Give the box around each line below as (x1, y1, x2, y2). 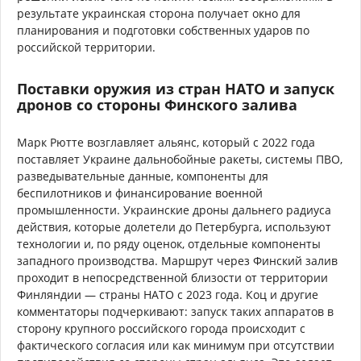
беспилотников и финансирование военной (17, 185, 263, 201)
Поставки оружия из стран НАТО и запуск (17, 78, 334, 98)
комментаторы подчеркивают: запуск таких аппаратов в (17, 303, 334, 319)
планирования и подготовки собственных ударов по (17, 22, 309, 38)
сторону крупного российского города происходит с (17, 320, 305, 336)
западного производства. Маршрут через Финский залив (17, 252, 338, 268)
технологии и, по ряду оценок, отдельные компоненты (17, 235, 321, 251)
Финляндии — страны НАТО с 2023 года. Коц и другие (17, 286, 318, 302)
